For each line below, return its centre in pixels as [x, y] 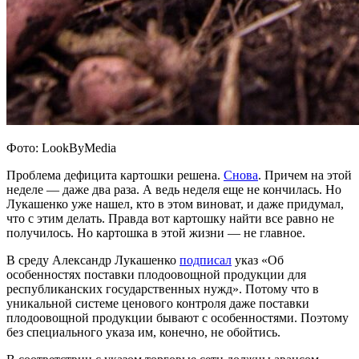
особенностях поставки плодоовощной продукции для [156, 274]
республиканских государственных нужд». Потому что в [163, 288]
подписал [206, 260]
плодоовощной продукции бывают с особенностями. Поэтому [177, 317]
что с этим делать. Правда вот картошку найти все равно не [170, 218]
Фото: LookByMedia [61, 147]
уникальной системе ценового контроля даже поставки [158, 303]
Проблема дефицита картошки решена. [115, 175]
